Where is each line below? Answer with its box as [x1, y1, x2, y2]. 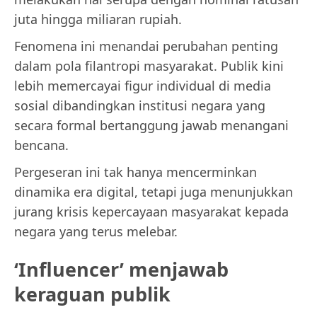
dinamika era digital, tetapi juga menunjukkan [14, 183, 293, 200]
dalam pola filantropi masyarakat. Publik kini [14, 57, 284, 74]
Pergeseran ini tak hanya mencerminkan [14, 163, 257, 180]
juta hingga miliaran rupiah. [14, 10, 182, 28]
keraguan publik [14, 281, 171, 308]
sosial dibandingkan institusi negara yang [14, 96, 265, 114]
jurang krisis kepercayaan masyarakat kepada [14, 202, 289, 220]
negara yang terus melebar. [14, 222, 178, 240]
